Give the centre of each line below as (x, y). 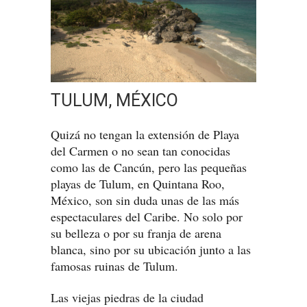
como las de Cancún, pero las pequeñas (149, 168)
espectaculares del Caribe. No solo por (147, 217)
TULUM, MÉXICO (114, 101)
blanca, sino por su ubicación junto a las (151, 250)
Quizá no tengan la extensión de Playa (145, 135)
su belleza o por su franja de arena (136, 233)
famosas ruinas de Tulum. (114, 266)
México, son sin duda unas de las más (145, 200)
